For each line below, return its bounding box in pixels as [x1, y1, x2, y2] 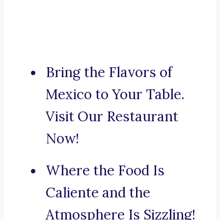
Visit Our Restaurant [46, 108, 178, 126]
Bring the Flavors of [46, 63, 172, 82]
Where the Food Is [46, 162, 165, 180]
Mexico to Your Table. [46, 85, 185, 104]
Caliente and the [46, 184, 150, 202]
